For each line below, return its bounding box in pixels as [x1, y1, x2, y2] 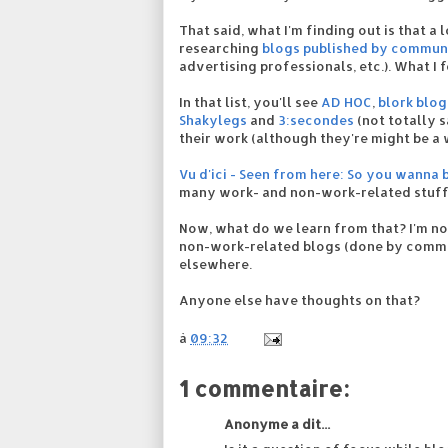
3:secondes [278, 111, 354, 128]
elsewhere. [179, 255, 252, 272]
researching [179, 39, 262, 56]
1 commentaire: [179, 374, 349, 403]
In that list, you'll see [179, 93, 321, 110]
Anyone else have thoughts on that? [179, 291, 420, 308]
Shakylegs [179, 111, 247, 128]
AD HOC [321, 93, 372, 110]
